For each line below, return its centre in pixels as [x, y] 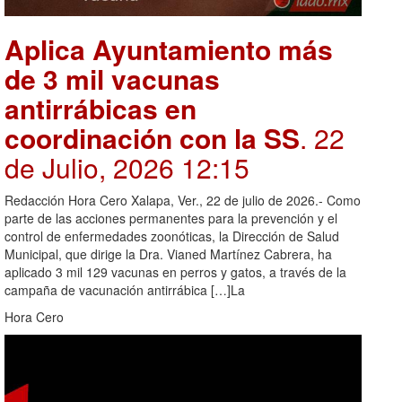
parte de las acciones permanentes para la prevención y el [171, 218]
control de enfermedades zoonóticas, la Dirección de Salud [172, 236]
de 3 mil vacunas [112, 79]
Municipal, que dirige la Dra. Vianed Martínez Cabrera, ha [168, 254]
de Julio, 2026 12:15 [127, 168]
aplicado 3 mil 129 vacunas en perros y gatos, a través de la [175, 272]
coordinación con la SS [152, 138]
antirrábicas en [100, 109]
